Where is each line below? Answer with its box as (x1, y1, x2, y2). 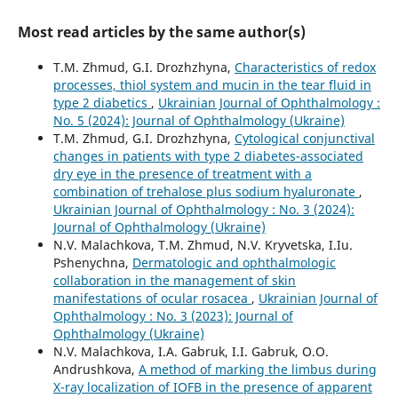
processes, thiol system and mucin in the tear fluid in (52, 76, 371, 94)
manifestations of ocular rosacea (52, 290, 251, 307)
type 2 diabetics (52, 94, 151, 112)
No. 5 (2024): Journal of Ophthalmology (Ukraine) (52, 112, 345, 130)
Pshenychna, (52, 254, 132, 272)
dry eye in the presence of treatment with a (52, 165, 312, 183)
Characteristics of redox (234, 59, 376, 76)
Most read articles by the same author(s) (17, 22, 306, 43)
